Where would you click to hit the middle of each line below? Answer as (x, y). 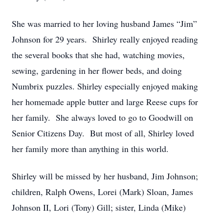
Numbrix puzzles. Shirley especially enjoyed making (105, 86)
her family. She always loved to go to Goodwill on (102, 117)
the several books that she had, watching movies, (98, 55)
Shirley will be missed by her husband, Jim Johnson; (105, 176)
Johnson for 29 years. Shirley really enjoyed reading (105, 39)
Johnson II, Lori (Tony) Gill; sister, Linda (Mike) (99, 207)
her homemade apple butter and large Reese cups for (105, 102)
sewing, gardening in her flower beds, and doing (97, 70)
